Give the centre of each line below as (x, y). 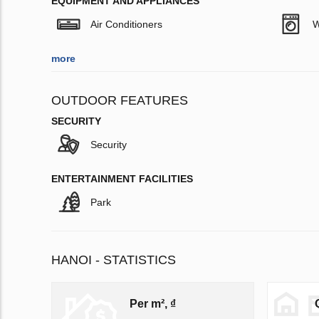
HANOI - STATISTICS (114, 260)
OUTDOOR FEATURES (120, 101)
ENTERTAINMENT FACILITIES (122, 179)
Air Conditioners (126, 25)
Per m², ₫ (152, 303)
